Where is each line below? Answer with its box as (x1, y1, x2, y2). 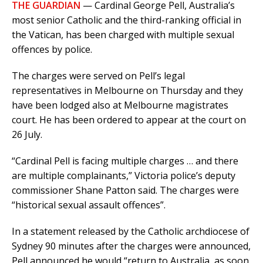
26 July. (12, 128, 42, 141)
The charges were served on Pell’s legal (12, 69, 185, 83)
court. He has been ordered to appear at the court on (12, 113, 246, 127)
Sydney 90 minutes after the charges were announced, (12, 240, 251, 253)
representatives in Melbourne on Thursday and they (12, 84, 243, 97)
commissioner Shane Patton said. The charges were (12, 184, 239, 197)
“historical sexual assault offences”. (12, 198, 166, 212)
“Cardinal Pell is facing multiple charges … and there (12, 154, 238, 168)
